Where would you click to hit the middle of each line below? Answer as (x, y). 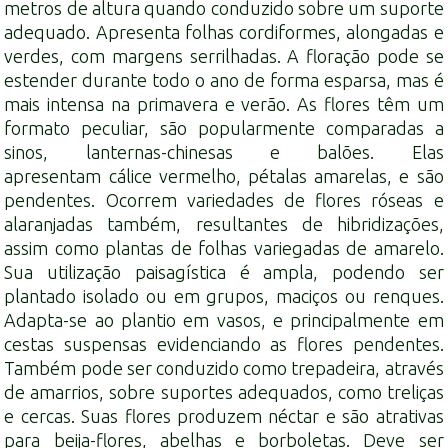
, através (409, 368)
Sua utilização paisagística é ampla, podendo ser (224, 272)
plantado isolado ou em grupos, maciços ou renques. (224, 296)
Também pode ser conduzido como (148, 368)
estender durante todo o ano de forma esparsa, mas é (224, 80)
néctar (294, 416)
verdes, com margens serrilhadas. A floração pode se (224, 56)
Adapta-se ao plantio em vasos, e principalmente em (224, 320)
